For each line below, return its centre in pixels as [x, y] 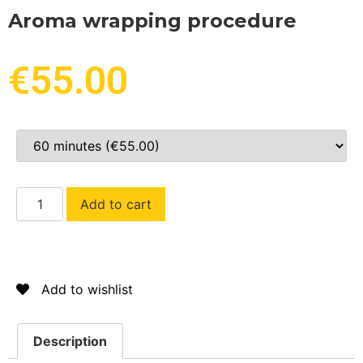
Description [70, 341]
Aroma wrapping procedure [152, 20]
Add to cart [116, 204]
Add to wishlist [87, 289]
